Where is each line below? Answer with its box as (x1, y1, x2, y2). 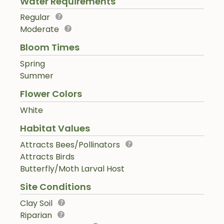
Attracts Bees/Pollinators (20, 138, 120, 150)
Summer (20, 70, 53, 82)
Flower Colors (20, 87, 82, 100)
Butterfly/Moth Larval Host (20, 162, 124, 174)
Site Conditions (20, 180, 91, 193)
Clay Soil (20, 197, 52, 209)
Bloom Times (20, 41, 79, 54)
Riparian (20, 209, 52, 221)
